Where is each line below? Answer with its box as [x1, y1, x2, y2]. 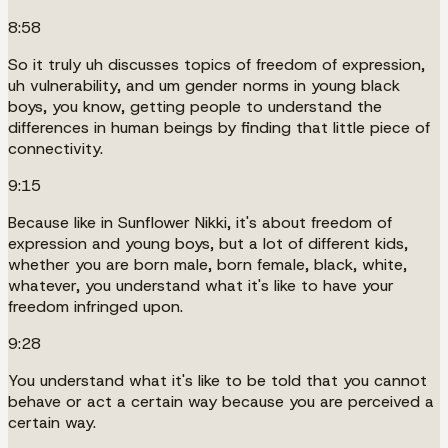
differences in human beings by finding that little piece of [8, 116, 430, 138]
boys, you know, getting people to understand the [8, 95, 382, 117]
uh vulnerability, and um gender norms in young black [8, 74, 400, 96]
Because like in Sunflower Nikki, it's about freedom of [8, 211, 392, 233]
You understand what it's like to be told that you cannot [8, 369, 427, 391]
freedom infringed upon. [8, 295, 183, 317]
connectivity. [8, 137, 103, 159]
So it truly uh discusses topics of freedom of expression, [8, 53, 425, 75]
